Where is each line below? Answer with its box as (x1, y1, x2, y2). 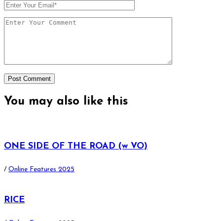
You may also (4, 96, 83, 108)
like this (83, 96, 128, 108)
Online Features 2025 (8, 166, 74, 174)
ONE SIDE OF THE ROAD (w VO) (4, 142, 147, 151)
